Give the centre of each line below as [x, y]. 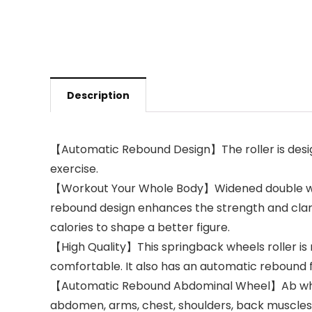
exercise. [74, 169]
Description [98, 95]
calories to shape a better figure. [140, 227]
